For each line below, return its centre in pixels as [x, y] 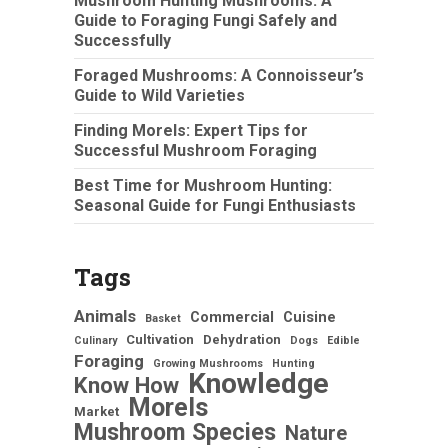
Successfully [122, 40]
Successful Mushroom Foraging [195, 150]
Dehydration [242, 339]
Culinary [95, 340]
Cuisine [309, 316]
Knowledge [258, 383]
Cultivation [160, 339]
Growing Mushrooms [208, 363]
